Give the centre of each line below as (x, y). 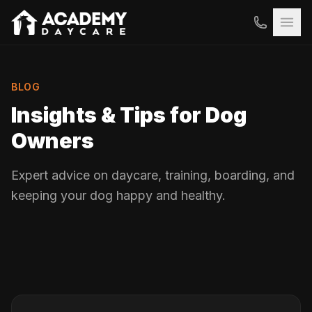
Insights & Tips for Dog (129, 115)
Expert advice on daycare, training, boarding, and (153, 175)
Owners (53, 141)
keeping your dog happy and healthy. (118, 195)
